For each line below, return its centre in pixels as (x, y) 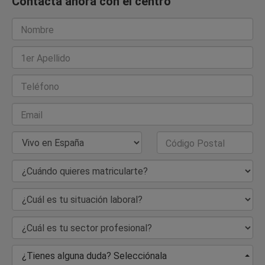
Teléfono (40, 87)
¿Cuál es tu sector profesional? (85, 228)
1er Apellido (46, 59)
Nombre (37, 30)
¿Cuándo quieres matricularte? (83, 172)
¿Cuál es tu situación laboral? (80, 200)
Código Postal (195, 144)
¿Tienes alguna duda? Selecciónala (94, 256)
